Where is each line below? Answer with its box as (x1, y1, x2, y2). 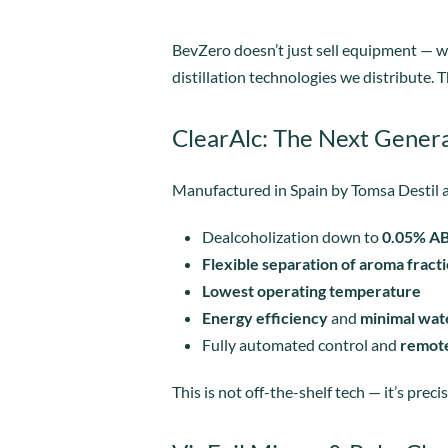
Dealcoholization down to (202, 226, 382, 246)
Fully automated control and (202, 334, 400, 354)
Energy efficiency (202, 307, 328, 327)
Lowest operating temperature (202, 280, 421, 300)
